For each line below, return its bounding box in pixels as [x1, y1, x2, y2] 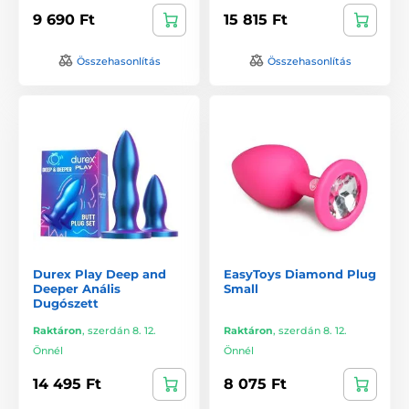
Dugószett [33, 295, 99, 310]
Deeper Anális [33, 280, 121, 296]
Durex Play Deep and [33, 266, 166, 281]
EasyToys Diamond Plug [224, 266, 376, 281]
